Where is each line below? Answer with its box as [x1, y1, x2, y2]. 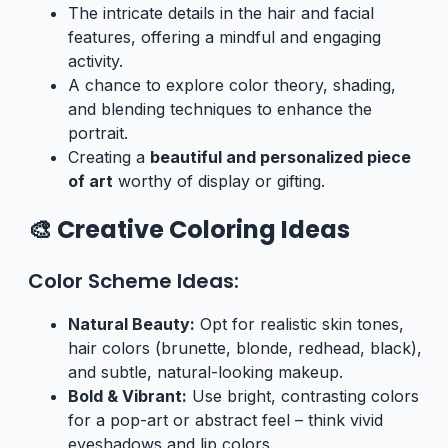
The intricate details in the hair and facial [68, 2, 374, 23]
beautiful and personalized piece [150, 146, 411, 167]
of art [68, 170, 113, 191]
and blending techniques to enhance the [68, 98, 372, 119]
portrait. [68, 122, 128, 143]
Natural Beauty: [68, 313, 195, 334]
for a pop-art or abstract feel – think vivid [68, 409, 383, 430]
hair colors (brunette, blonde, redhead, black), [68, 337, 422, 358]
